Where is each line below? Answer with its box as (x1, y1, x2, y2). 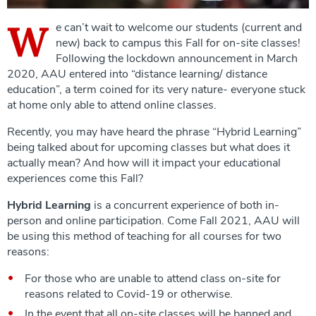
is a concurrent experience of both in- (91, 197, 279, 213)
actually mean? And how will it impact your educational (7, 154, 281, 171)
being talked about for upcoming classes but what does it (7, 139, 290, 155)
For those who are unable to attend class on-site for (25, 270, 281, 286)
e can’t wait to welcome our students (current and (56, 19, 302, 35)
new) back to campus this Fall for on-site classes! (56, 35, 300, 51)
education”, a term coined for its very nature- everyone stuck (7, 81, 305, 97)
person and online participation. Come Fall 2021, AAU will (7, 212, 300, 229)
